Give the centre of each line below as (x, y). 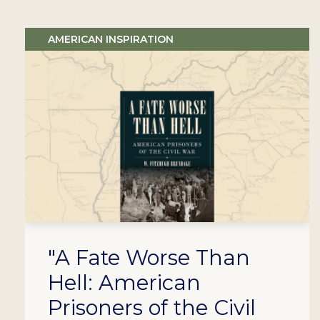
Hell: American (124, 283)
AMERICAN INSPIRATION (110, 40)
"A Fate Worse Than (149, 258)
